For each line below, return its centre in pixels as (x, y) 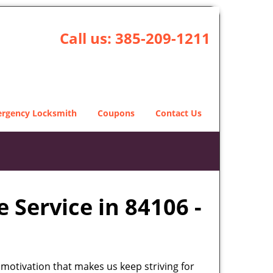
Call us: (87, 38)
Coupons (116, 113)
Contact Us (179, 113)
